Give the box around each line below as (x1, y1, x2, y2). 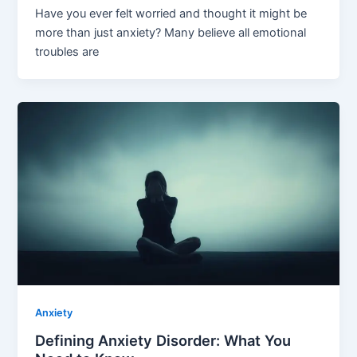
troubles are (35, 44, 100, 59)
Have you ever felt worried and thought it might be (35, 6, 308, 21)
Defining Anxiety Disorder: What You (35, 331, 292, 349)
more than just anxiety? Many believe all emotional (35, 25, 307, 40)
